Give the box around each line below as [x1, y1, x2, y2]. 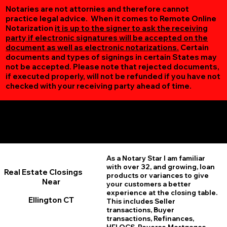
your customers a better [106, 180, 191, 188]
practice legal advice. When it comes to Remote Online [6, 14, 217, 24]
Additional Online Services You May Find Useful [25, 106, 204, 116]
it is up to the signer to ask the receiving [55, 23, 208, 33]
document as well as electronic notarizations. [6, 43, 179, 53]
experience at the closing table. [106, 188, 217, 197]
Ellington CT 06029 [77, 122, 149, 132]
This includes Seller [106, 197, 175, 206]
